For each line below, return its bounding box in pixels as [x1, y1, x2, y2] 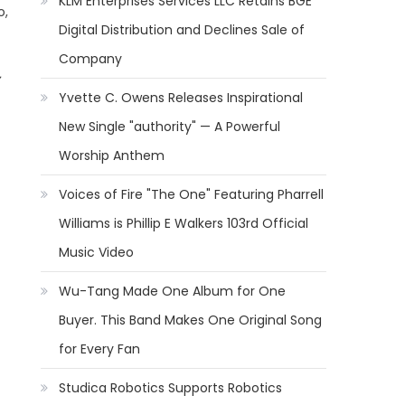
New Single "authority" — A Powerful [59, 118, 281, 136]
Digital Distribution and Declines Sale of [59, 21, 306, 39]
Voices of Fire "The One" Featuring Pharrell [59, 185, 325, 203]
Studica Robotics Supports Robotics [59, 379, 283, 397]
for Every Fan [59, 340, 141, 358]
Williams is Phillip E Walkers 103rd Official [59, 214, 309, 232]
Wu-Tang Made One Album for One [59, 282, 287, 300]
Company [59, 50, 123, 68]
